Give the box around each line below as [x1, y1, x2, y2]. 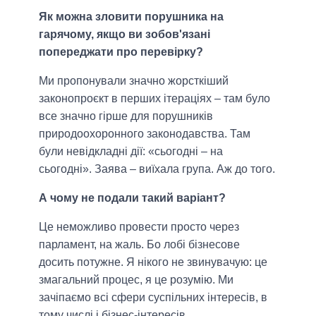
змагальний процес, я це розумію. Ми [39, 273, 233, 286]
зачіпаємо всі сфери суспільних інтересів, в [39, 291, 267, 303]
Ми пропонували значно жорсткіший [39, 74, 229, 87]
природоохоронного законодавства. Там [39, 127, 250, 140]
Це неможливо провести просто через [39, 220, 239, 233]
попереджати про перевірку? [39, 45, 203, 58]
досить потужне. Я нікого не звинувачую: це [39, 255, 267, 268]
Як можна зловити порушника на [39, 10, 224, 23]
